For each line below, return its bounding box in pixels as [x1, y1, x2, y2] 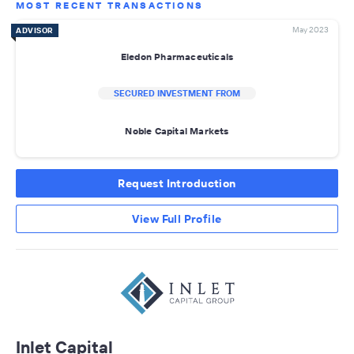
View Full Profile [132, 212, 222, 227]
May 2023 [292, 24, 329, 36]
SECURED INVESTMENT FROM [114, 88, 240, 100]
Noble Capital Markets [125, 124, 229, 137]
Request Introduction [118, 176, 236, 191]
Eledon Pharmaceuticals [120, 50, 234, 62]
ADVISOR [16, 25, 54, 36]
